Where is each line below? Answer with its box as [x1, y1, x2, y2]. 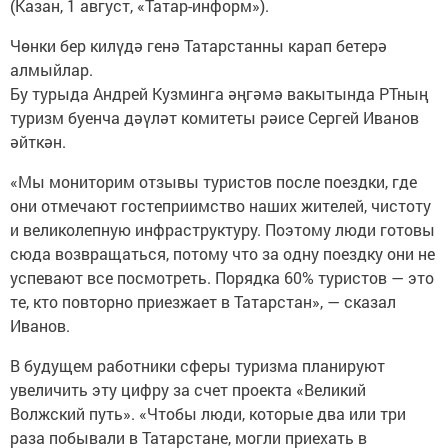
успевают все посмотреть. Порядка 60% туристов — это [10, 266, 434, 288]
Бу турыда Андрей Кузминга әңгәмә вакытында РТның [10, 82, 428, 104]
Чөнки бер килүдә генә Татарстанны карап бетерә [10, 34, 387, 56]
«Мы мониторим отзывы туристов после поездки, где [10, 170, 417, 192]
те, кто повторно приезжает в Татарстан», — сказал [10, 290, 396, 312]
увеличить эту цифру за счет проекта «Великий [10, 378, 366, 400]
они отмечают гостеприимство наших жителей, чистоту [10, 194, 431, 216]
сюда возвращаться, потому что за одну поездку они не [10, 242, 435, 264]
